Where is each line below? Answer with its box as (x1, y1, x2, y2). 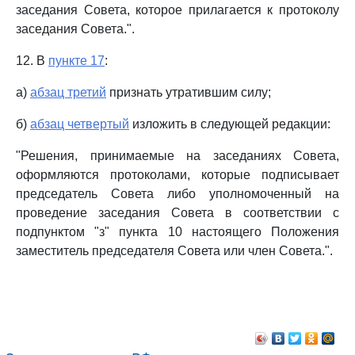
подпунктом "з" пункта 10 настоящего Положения (16, 225, 339, 239)
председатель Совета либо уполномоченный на (16, 187, 339, 200)
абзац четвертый (30, 117, 129, 131)
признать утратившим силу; (106, 86, 271, 99)
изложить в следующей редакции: (129, 117, 330, 131)
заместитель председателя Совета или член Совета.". (16, 244, 333, 258)
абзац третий (30, 86, 106, 99)
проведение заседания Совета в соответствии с (16, 206, 339, 219)
